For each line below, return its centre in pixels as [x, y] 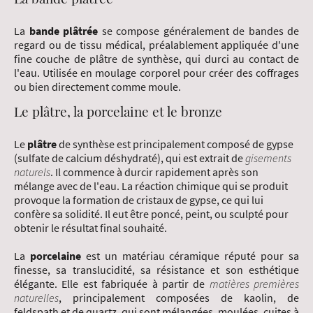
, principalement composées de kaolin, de [179, 298]
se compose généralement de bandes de [198, 31]
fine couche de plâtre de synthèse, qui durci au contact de [156, 59]
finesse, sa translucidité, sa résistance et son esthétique [156, 270]
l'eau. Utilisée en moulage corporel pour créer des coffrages [156, 73]
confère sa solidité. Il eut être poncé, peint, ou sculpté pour [151, 214]
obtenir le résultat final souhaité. [90, 228]
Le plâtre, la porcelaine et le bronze [118, 111]
